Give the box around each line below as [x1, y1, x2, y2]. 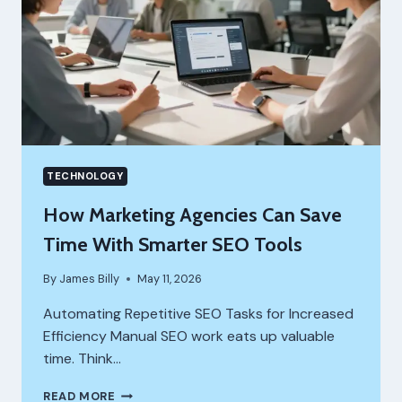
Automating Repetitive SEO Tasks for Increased [43, 304, 354, 324]
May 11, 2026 [137, 271, 203, 287]
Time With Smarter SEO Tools [43, 232, 302, 257]
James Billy [59, 271, 120, 287]
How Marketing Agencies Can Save [43, 202, 342, 227]
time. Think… [43, 349, 121, 369]
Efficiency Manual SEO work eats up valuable [43, 327, 335, 346]
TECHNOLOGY [47, 170, 124, 183]
